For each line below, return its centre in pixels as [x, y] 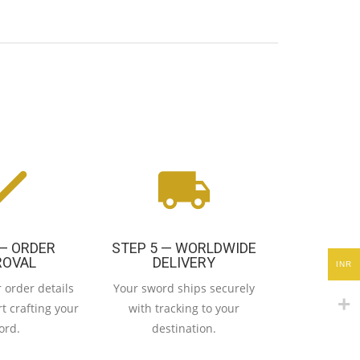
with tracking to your [184, 308]
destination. [184, 328]
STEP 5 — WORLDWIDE [184, 247]
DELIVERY [184, 262]
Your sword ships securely [184, 288]
